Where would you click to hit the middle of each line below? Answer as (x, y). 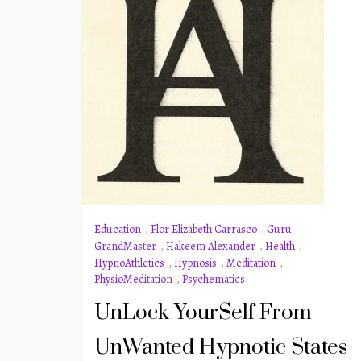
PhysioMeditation (133, 280)
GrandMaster (125, 246)
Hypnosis (195, 263)
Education (118, 229)
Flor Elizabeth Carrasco (204, 229)
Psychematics (214, 280)
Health (280, 246)
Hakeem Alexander (211, 246)
